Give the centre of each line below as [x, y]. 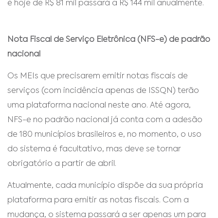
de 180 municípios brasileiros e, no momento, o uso [104, 135]
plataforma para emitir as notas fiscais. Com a [98, 200]
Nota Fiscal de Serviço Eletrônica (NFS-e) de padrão [109, 40]
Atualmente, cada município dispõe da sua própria [105, 186]
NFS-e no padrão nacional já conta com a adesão [105, 120]
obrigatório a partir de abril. [63, 164]
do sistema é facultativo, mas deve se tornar [94, 149]
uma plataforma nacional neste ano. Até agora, [99, 106]
